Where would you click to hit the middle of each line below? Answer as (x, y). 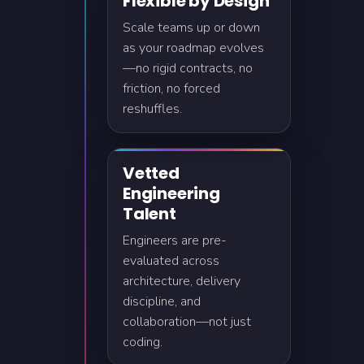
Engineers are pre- (175, 240)
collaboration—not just (187, 322)
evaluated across (171, 261)
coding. (143, 342)
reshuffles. (152, 109)
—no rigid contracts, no (188, 68)
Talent (149, 214)
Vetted (151, 173)
